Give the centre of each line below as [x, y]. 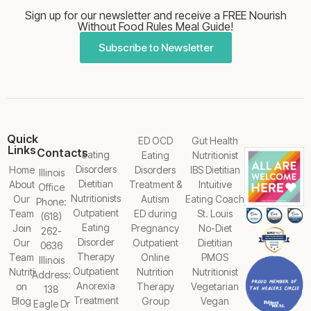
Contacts [62, 152]
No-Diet [215, 228]
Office [52, 187]
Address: [52, 274]
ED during [155, 213]
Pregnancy [155, 228]
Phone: [52, 201]
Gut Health [215, 140]
